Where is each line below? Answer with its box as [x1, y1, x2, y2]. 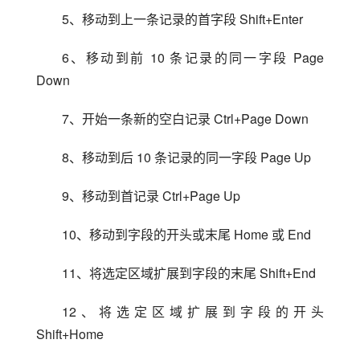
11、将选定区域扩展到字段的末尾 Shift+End [62, 264, 316, 282]
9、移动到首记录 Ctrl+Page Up [62, 186, 240, 205]
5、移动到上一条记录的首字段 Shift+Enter [62, 10, 303, 28]
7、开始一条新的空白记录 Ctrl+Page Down [62, 109, 309, 128]
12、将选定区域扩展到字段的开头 [62, 302, 324, 321]
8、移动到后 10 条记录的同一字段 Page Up [62, 148, 311, 166]
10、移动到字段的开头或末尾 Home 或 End [62, 225, 311, 243]
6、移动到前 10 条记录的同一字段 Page [62, 48, 324, 67]
